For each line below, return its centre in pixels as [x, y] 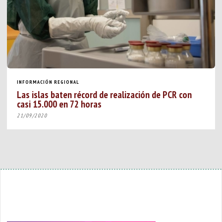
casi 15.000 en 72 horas [59, 104]
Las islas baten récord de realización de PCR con [105, 94]
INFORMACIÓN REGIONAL [48, 82]
